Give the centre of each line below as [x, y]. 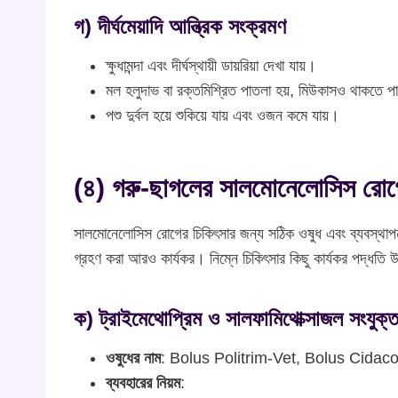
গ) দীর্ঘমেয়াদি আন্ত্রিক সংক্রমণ [180, 27]
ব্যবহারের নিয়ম [143, 383]
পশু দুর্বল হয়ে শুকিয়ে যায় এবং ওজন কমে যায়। [223, 116]
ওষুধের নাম [133, 358]
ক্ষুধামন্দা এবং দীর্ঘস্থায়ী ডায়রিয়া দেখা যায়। [211, 66]
